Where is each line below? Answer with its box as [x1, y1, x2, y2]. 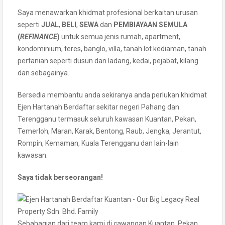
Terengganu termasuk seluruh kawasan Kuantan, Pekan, [18, 115, 196, 123]
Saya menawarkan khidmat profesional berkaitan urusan [18, 8, 198, 17]
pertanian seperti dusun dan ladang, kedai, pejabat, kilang [18, 56, 198, 65]
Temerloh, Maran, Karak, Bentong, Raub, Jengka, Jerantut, [18, 127, 201, 135]
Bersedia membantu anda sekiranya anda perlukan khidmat [18, 90, 207, 99]
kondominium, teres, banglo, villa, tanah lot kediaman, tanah [18, 44, 206, 53]
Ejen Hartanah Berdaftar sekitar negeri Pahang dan [18, 102, 179, 111]
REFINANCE [20, 32, 57, 41]
